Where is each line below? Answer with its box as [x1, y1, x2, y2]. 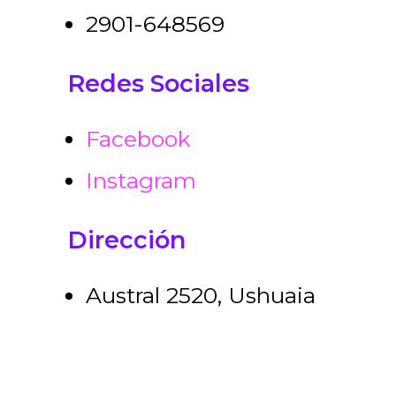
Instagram [86, 167, 196, 194]
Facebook [86, 126, 191, 152]
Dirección [67, 225, 186, 255]
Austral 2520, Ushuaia [86, 282, 316, 308]
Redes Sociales [67, 69, 249, 98]
